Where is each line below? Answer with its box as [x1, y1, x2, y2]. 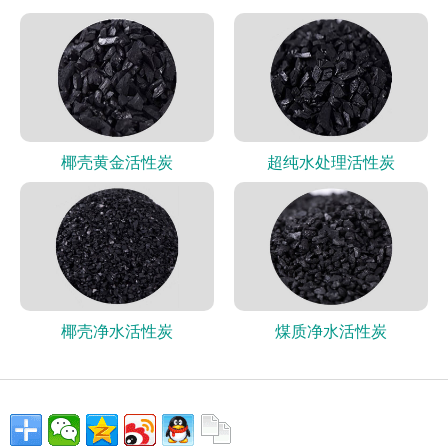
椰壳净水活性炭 [60, 318, 173, 342]
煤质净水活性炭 [274, 318, 387, 342]
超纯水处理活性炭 [266, 149, 395, 173]
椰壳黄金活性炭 [60, 149, 173, 173]
